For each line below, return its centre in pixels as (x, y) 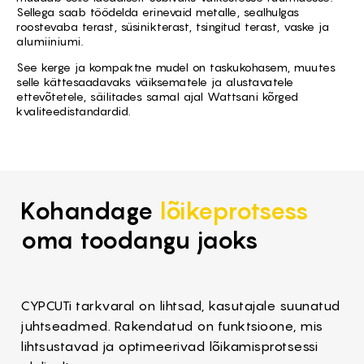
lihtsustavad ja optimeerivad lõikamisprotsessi (169, 346)
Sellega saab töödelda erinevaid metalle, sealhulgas (158, 11)
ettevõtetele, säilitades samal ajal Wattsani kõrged (158, 96)
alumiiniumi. (50, 41)
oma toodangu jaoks (139, 240)
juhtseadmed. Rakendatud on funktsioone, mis (172, 325)
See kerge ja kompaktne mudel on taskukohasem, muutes (176, 67)
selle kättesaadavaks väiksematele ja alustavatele (155, 81)
